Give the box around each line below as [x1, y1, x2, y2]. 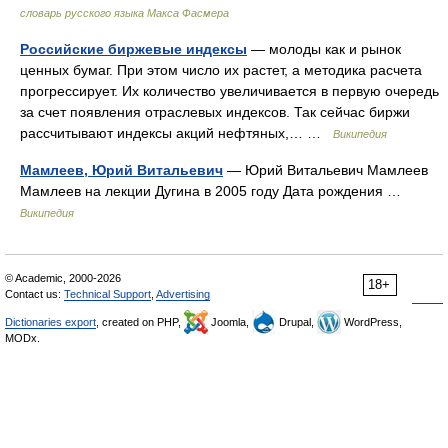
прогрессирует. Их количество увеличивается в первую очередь [20, 83, 439, 99]
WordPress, [341, 316, 402, 328]
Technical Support [64, 288, 151, 300]
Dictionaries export [5, 316, 96, 328]
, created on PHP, [96, 316, 184, 328]
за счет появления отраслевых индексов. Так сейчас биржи [20, 104, 410, 120]
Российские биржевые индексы [20, 41, 247, 57]
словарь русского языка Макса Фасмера [20, 7, 229, 19]
